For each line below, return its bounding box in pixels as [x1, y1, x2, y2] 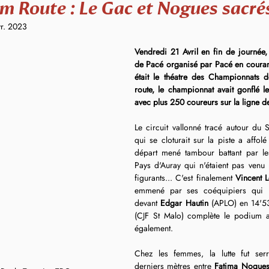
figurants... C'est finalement [134, 172, 235, 184]
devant [134, 197, 161, 209]
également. [134, 222, 173, 234]
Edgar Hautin [160, 197, 208, 209]
